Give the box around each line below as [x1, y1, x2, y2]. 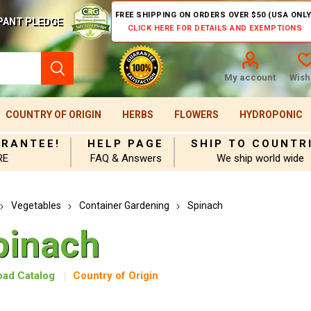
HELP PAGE [87, 137, 165, 150]
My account [224, 72, 276, 83]
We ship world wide [217, 152, 305, 165]
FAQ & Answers [90, 152, 162, 165]
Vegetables [10, 200, 61, 211]
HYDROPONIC [239, 109, 303, 120]
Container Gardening [78, 200, 169, 211]
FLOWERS [174, 109, 219, 120]
